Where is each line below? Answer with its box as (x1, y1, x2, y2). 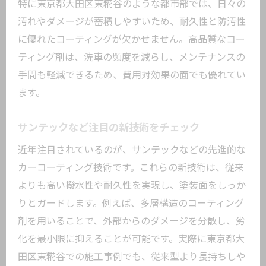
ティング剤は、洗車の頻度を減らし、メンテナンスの (18, 52, 245, 63)
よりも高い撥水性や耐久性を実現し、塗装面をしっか (18, 180, 246, 191)
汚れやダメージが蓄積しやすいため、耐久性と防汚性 (18, 16, 246, 27)
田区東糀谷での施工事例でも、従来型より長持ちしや (18, 251, 246, 262)
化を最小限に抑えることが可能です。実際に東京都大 (18, 233, 245, 245)
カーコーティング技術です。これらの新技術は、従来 (18, 162, 244, 173)
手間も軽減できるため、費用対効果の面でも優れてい (18, 69, 246, 81)
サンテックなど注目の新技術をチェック (18, 122, 199, 134)
